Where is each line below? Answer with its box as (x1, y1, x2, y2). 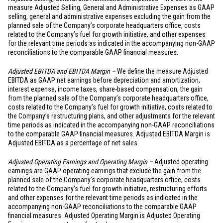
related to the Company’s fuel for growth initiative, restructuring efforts (8, 185, 207, 193)
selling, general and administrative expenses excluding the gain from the (8, 12, 211, 20)
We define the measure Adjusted (117, 67, 208, 75)
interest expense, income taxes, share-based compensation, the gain (8, 85, 203, 93)
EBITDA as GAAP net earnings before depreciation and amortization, (8, 76, 200, 84)
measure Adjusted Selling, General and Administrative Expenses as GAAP (8, 3, 215, 11)
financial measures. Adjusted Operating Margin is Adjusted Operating (8, 212, 200, 220)
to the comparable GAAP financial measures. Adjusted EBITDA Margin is (8, 130, 210, 138)
